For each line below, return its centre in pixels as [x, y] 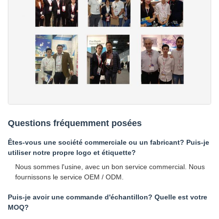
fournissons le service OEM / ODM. [69, 177]
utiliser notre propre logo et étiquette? [72, 152]
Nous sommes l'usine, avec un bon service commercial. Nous [110, 166]
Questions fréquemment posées [75, 123]
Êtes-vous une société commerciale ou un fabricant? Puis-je [109, 142]
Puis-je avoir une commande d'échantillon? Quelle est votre [108, 197]
